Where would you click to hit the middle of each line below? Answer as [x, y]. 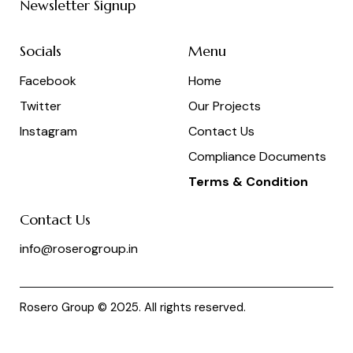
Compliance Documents [257, 157]
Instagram [48, 132]
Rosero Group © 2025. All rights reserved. [133, 307]
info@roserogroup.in [79, 249]
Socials [41, 51]
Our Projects [225, 106]
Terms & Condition [248, 182]
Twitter [41, 106]
